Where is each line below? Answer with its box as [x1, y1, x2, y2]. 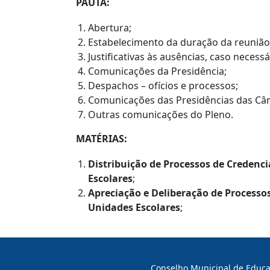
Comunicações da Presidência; [88, 64, 227, 78]
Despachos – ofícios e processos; [88, 78, 238, 92]
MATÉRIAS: [76, 131, 127, 145]
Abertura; [88, 20, 131, 34]
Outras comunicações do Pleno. [88, 107, 233, 121]
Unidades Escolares [88, 200, 180, 214]
